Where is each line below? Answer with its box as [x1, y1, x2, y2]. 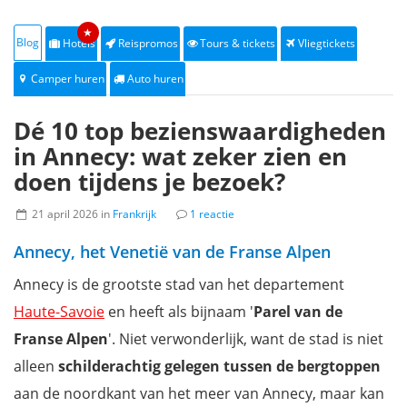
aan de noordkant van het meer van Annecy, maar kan [14, 383, 384, 403]
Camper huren [30, 71, 104, 86]
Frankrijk [112, 206, 156, 222]
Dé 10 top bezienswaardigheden [14, 114, 386, 147]
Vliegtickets [298, 35, 356, 51]
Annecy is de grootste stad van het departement [14, 274, 344, 294]
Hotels [62, 35, 95, 51]
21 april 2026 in [28, 206, 113, 222]
